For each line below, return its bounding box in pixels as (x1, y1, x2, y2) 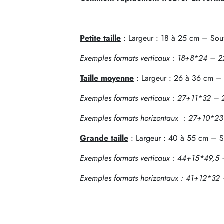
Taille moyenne (80, 72, 134, 84)
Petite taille (80, 32, 121, 44)
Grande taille (80, 132, 128, 144)
